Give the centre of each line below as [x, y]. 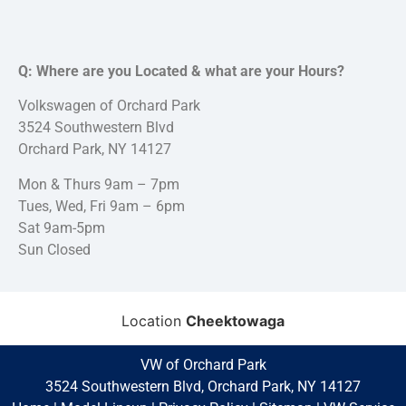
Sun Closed [54, 249]
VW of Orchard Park [203, 364]
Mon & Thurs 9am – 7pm [99, 184]
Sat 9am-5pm [62, 227]
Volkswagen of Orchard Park [109, 106]
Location [154, 321]
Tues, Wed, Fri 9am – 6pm [101, 206]
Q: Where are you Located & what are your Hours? [181, 72]
